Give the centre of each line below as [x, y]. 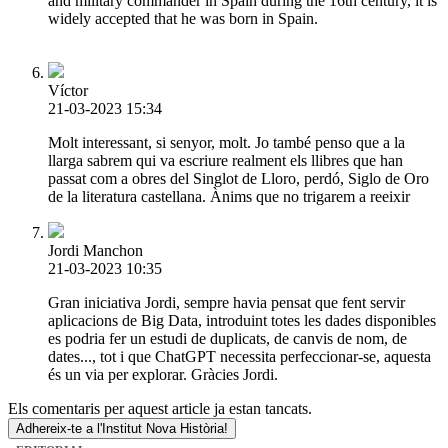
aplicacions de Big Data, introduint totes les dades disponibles [242, 320]
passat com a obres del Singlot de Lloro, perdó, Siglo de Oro [238, 178]
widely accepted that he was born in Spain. [183, 18]
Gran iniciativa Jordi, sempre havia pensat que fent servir [226, 302]
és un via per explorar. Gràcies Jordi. [163, 374]
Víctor [68, 90]
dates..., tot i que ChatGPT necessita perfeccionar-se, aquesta [239, 356]
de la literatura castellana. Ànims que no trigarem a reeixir [229, 196]
